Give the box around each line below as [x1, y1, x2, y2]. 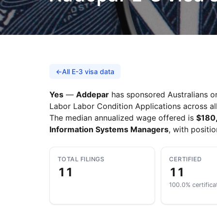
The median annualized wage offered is [49, 113, 196, 123]
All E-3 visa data [62, 67, 114, 76]
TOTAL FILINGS [58, 155, 105, 163]
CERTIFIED [169, 155, 202, 163]
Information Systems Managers [49, 124, 169, 134]
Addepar [76, 90, 109, 99]
